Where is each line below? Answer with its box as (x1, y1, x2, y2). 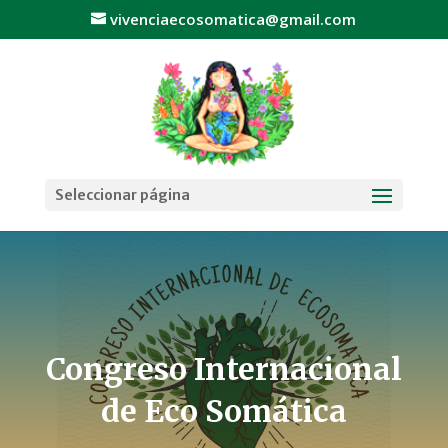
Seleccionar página (54, 185, 190, 204)
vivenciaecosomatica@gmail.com (110, 9, 357, 30)
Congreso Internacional (45, 350, 402, 388)
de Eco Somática (100, 392, 347, 430)
